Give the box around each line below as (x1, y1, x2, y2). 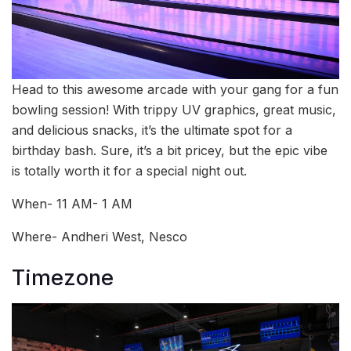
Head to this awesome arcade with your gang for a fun (12, 81, 338, 97)
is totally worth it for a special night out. (12, 162, 247, 179)
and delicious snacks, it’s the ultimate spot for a (12, 121, 292, 138)
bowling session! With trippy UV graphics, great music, (12, 101, 336, 118)
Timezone (12, 265, 114, 291)
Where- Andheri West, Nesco (12, 228, 187, 244)
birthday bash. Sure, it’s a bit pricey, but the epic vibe (12, 142, 327, 158)
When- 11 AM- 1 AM (12, 195, 132, 212)
